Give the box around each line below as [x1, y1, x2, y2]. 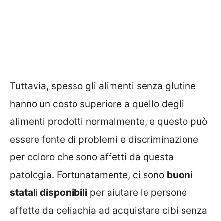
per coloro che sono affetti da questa [10, 151, 174, 163]
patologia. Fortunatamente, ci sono [10, 169, 167, 181]
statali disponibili [10, 187, 87, 199]
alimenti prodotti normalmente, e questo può [10, 116, 207, 128]
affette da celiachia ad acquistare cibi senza [10, 205, 207, 217]
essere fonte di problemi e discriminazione [10, 134, 198, 146]
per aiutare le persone [87, 187, 187, 199]
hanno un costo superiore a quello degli [10, 98, 184, 110]
